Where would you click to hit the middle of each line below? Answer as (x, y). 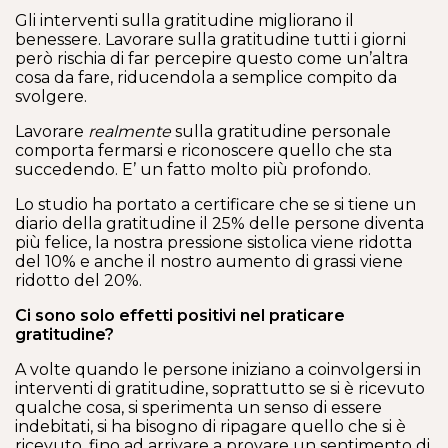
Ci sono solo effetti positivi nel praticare (180, 315)
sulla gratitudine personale (281, 131)
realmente (129, 131)
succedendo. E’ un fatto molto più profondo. (193, 169)
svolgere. (51, 96)
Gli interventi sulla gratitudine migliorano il (184, 20)
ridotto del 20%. (78, 280)
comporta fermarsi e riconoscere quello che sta (203, 150)
